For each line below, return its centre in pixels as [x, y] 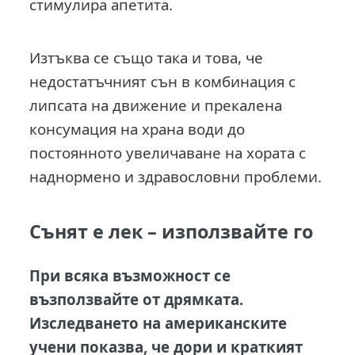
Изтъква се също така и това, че [147, 58]
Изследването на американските [158, 323]
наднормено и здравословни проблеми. [176, 177]
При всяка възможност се [130, 275]
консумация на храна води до [137, 129]
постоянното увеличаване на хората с [168, 153]
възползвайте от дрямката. [137, 299]
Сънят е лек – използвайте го [172, 232]
